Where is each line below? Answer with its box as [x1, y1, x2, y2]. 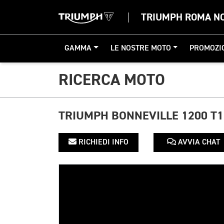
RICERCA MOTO [58, 70, 165, 90]
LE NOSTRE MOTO [110, 44, 171, 52]
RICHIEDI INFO [76, 138, 128, 146]
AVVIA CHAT [176, 138, 220, 146]
